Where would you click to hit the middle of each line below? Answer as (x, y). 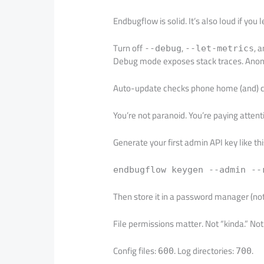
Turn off (129, 48)
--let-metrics (220, 48)
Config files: (136, 250)
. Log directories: (205, 250)
